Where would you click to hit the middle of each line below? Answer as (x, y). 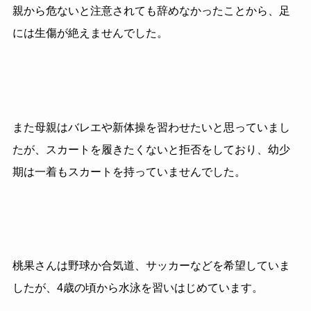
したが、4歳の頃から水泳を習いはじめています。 (137, 288)
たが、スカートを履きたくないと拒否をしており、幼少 (151, 149)
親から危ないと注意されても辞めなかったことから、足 (151, 10)
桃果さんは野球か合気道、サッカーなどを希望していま (151, 266)
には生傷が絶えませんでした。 (90, 33)
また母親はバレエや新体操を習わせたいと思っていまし (151, 127)
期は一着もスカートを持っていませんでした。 (129, 171)
